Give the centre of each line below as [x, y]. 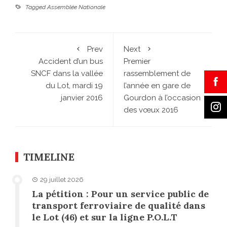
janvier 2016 [82, 98]
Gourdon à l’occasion [162, 98]
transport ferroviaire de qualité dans [119, 206]
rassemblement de [157, 74]
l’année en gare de [157, 86]
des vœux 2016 [151, 110]
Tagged [35, 7]
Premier [137, 62]
